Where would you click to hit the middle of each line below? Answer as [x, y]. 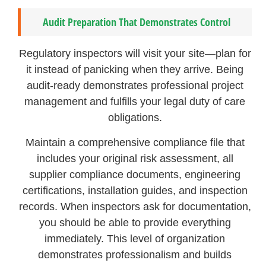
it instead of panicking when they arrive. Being [135, 70]
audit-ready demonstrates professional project [135, 86]
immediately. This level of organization [135, 238]
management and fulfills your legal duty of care [135, 102]
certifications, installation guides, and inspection [135, 190]
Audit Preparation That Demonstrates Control [136, 22]
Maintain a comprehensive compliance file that [135, 142]
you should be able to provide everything [135, 222]
